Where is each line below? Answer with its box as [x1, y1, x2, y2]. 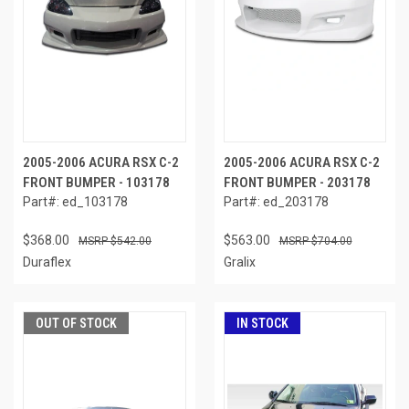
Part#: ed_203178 [223, 194, 329, 210]
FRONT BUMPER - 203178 [223, 174, 371, 192]
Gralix [223, 255, 256, 270]
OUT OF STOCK [36, 316, 117, 331]
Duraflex [23, 255, 71, 270]
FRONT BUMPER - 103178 [23, 174, 170, 192]
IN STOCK [236, 316, 288, 331]
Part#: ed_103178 [23, 194, 128, 210]
